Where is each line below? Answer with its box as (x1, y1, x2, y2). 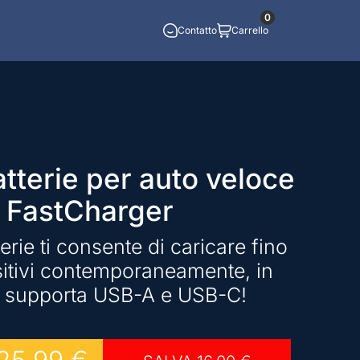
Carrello (231, 24, 268, 36)
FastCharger (6, 193, 174, 227)
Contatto (178, 24, 217, 36)
